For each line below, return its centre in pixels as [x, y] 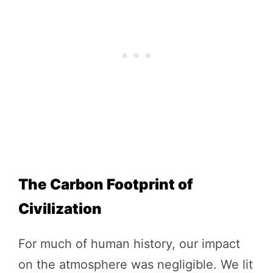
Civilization [60, 208]
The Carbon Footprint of [106, 184]
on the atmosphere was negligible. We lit [136, 264]
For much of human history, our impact [129, 243]
